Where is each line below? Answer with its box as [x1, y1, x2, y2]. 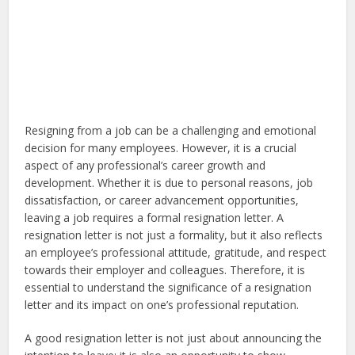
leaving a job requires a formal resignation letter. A [25, 210, 284, 226]
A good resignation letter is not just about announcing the [25, 330, 323, 346]
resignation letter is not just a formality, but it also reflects [25, 227, 323, 243]
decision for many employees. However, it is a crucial [25, 140, 297, 156]
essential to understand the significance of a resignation [25, 280, 312, 296]
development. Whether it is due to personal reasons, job [25, 175, 314, 191]
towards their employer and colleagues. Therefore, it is [25, 262, 306, 278]
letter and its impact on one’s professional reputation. [25, 297, 300, 313]
